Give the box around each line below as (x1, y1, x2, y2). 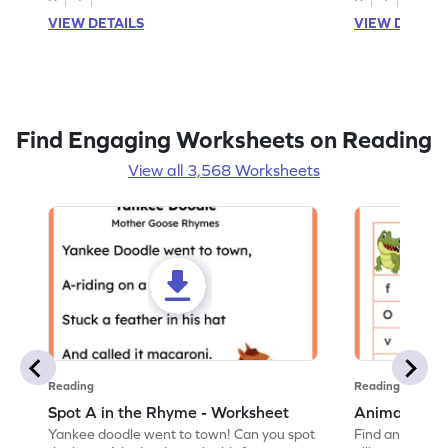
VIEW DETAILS (48, 14, 145, 31)
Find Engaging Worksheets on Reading (16, 125, 432, 153)
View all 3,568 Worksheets (128, 160, 320, 179)
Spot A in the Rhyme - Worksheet (48, 402, 290, 421)
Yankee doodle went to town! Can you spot (48, 425, 316, 442)
